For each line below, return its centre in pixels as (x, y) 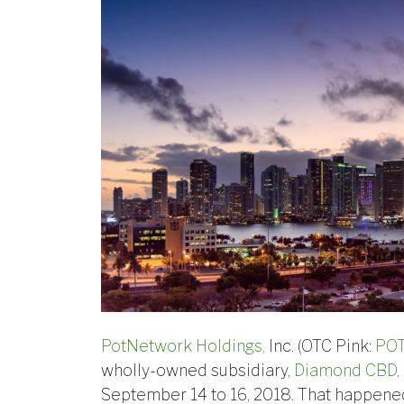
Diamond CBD (345, 370)
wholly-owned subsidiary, (197, 370)
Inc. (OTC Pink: (320, 345)
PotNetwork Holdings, (183, 345)
